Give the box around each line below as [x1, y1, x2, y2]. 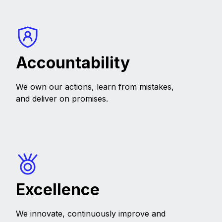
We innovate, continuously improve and [16, 209, 166, 219]
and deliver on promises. [16, 94, 108, 104]
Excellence [16, 180, 100, 200]
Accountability [16, 53, 130, 73]
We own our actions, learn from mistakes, [16, 82, 174, 92]
